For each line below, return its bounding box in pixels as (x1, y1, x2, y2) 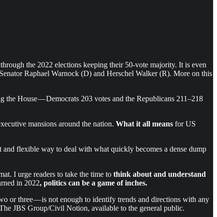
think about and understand (113, 170, 206, 178)
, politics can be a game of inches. (40, 178, 147, 187)
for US (173, 119, 196, 128)
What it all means (116, 119, 173, 128)
